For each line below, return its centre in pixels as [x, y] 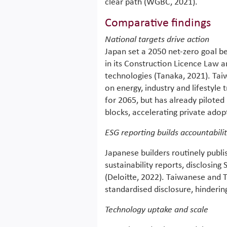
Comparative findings [158, 23]
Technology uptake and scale [157, 210]
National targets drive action [157, 40]
